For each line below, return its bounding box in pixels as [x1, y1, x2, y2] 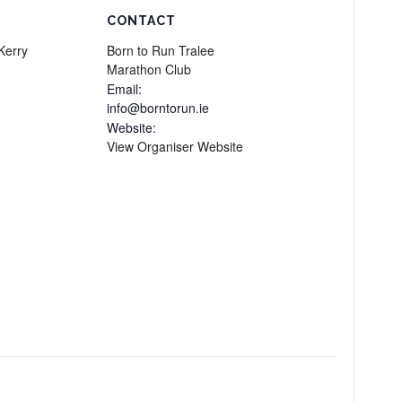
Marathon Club [106, 60, 191, 78]
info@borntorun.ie [106, 99, 209, 117]
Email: [106, 80, 142, 98]
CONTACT [106, 13, 176, 28]
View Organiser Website [106, 137, 243, 155]
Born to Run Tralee [106, 41, 214, 59]
